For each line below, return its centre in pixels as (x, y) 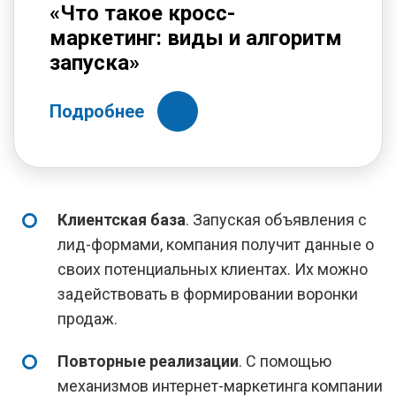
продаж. (88, 319)
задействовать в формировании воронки (208, 294)
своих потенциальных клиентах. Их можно (213, 269)
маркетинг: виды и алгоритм (196, 38)
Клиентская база (122, 220)
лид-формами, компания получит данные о (216, 244)
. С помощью (285, 361)
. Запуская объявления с (276, 220)
